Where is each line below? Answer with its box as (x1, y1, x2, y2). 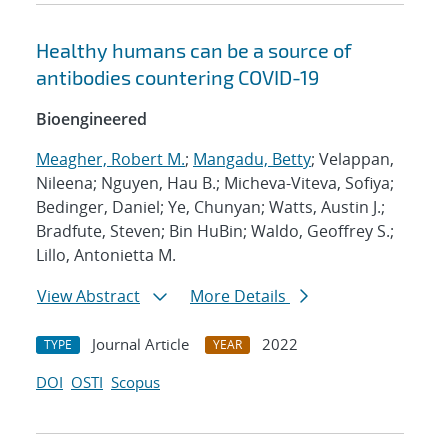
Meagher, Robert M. (36, 148, 185, 171)
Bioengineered (36, 108, 147, 131)
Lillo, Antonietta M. (36, 244, 176, 267)
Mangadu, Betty (193, 148, 311, 171)
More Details (190, 285, 290, 308)
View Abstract (37, 285, 140, 308)
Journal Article (92, 334, 189, 355)
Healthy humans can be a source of (36, 38, 352, 63)
